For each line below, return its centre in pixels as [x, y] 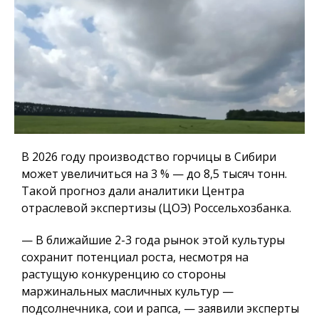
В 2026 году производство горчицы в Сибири [149, 157]
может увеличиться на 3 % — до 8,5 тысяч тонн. [154, 174]
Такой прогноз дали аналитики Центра [133, 191]
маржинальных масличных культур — [127, 292]
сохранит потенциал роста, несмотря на [135, 257]
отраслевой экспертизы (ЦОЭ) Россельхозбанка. [156, 208]
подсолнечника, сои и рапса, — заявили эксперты [160, 309]
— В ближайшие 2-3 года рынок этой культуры [153, 240]
